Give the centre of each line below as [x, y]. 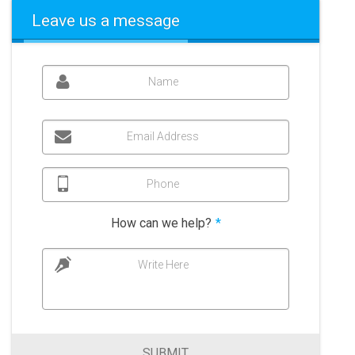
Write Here [163, 265]
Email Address [163, 137]
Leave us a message [105, 21]
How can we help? [161, 223]
